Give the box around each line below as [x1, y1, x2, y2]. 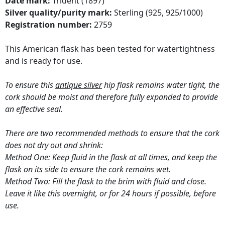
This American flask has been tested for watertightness [5, 43, 215, 55]
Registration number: [5, 19, 92, 31]
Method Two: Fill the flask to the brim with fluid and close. [5, 176, 206, 187]
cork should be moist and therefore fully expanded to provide [5, 91, 218, 103]
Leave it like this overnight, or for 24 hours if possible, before [5, 188, 216, 199]
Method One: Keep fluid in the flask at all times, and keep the [5, 152, 217, 163]
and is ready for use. [5, 55, 82, 67]
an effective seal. [5, 103, 63, 115]
